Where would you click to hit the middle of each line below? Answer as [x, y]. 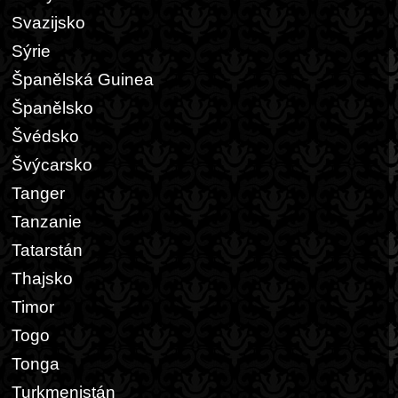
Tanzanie [47, 222]
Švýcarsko [52, 165]
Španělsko [52, 108]
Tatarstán [47, 250]
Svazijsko [48, 23]
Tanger [38, 193]
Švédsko [45, 136]
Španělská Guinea [83, 80]
